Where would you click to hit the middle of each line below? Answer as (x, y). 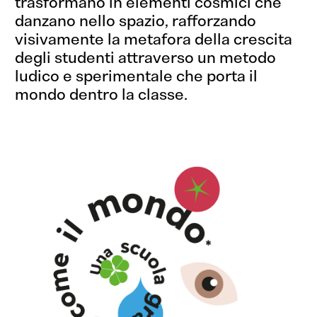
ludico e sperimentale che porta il (137, 76)
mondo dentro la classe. (102, 94)
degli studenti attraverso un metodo (146, 57)
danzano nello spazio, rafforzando (136, 21)
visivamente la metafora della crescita (154, 39)
